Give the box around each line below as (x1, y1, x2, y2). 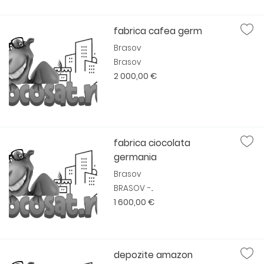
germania (114, 151, 157, 163)
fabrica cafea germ (114, 25, 203, 37)
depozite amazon (114, 249, 193, 261)
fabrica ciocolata (114, 137, 191, 149)
